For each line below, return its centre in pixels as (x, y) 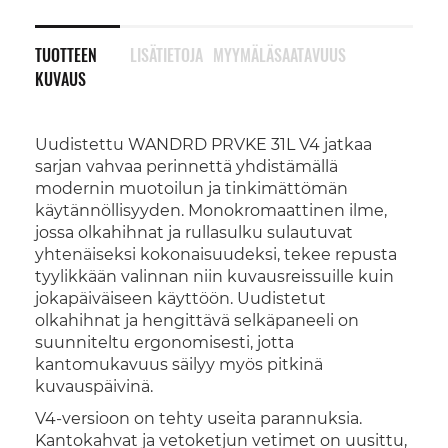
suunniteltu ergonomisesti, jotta (164, 342)
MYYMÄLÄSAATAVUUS (279, 54)
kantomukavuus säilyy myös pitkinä (179, 364)
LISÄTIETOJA (166, 54)
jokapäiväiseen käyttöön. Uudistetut (180, 298)
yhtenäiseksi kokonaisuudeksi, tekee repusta (216, 254)
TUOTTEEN (66, 54)
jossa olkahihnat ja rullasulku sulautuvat (194, 232)
